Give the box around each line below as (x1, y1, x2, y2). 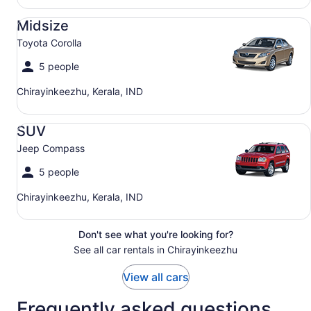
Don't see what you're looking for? (78, 228, 233, 240)
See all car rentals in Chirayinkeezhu (74, 244, 237, 255)
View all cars (122, 270, 189, 284)
